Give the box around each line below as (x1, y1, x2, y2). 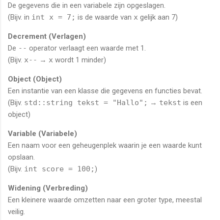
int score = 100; (24, 164, 95, 173)
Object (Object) (8, 74, 62, 83)
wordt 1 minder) (53, 55, 106, 64)
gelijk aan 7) (138, 12, 178, 22)
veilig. (8, 207, 25, 216)
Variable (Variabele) (8, 129, 77, 138)
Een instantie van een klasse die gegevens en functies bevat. (8, 86, 202, 95)
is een (181, 98, 202, 107)
